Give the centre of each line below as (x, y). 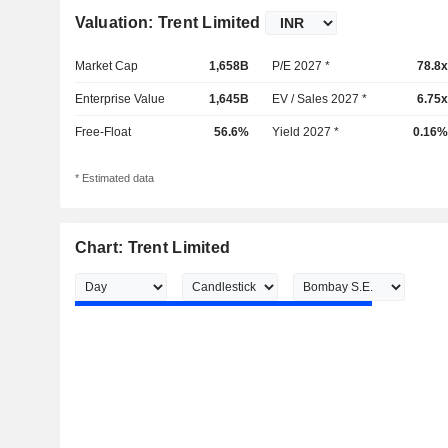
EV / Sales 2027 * (320, 99)
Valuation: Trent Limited (167, 22)
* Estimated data (114, 178)
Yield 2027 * (306, 132)
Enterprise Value (119, 99)
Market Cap (106, 66)
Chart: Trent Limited (152, 248)
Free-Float (102, 132)
